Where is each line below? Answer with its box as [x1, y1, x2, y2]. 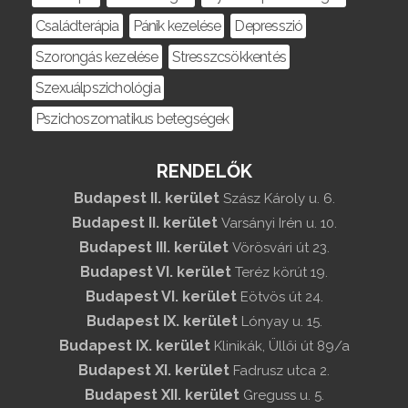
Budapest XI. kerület [78, 362, 233, 379]
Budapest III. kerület [78, 239, 232, 256]
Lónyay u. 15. [240, 313, 322, 330]
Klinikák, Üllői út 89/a [213, 338, 350, 354]
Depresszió [234, 17, 303, 35]
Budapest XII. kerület [84, 386, 243, 403]
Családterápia [36, 17, 119, 35]
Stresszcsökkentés [171, 48, 287, 66]
